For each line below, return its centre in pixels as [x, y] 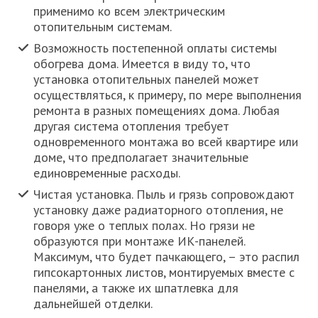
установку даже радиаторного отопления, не [159, 210]
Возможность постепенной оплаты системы [155, 48]
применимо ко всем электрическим [130, 11]
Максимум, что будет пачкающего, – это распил [167, 257]
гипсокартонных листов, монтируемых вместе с [164, 273]
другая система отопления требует [132, 126]
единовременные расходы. [107, 173]
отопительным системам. [103, 27]
